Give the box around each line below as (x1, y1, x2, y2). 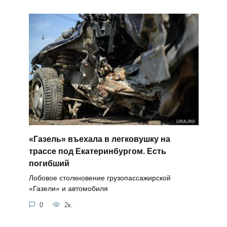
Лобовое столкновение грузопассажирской (28, 174, 171, 182)
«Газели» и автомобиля (28, 184, 108, 193)
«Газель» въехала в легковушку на (28, 134, 170, 143)
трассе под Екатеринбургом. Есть (28, 146, 166, 156)
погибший (28, 159, 69, 168)
